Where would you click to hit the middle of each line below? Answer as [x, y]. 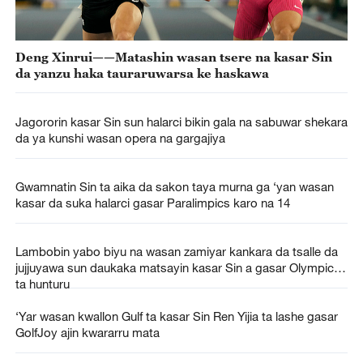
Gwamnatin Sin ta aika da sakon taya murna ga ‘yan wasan [174, 186]
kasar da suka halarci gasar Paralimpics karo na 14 [152, 202]
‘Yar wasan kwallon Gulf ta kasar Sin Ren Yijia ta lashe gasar [176, 316]
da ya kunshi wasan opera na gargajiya [120, 137]
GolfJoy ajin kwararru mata [87, 333]
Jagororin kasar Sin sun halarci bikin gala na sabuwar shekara [181, 121]
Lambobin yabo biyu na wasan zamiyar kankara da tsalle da [176, 252]
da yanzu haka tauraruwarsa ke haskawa [142, 73]
